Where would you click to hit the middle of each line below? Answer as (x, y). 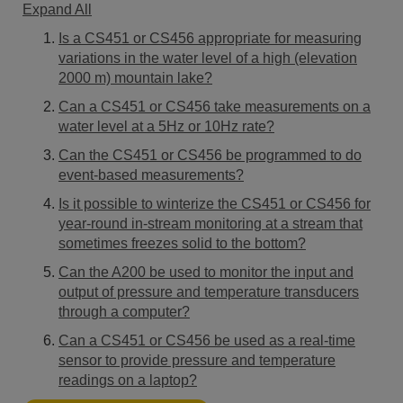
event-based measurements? (151, 175)
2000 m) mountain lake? (135, 77)
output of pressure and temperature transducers (209, 291)
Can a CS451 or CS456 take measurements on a (215, 106)
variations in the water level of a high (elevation (208, 58)
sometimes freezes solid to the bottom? (182, 243)
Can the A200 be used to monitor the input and (206, 272)
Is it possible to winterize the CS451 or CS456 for (215, 203)
